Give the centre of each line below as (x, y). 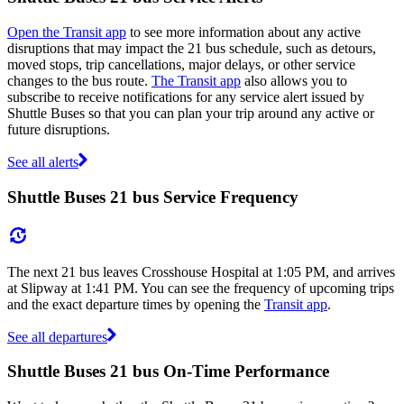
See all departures (57, 336)
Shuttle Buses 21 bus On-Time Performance (168, 372)
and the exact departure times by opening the (136, 304)
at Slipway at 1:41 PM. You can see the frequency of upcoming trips (201, 288)
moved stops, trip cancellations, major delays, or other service (181, 65)
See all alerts (43, 162)
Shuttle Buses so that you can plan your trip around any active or (191, 114)
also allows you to (294, 81)
